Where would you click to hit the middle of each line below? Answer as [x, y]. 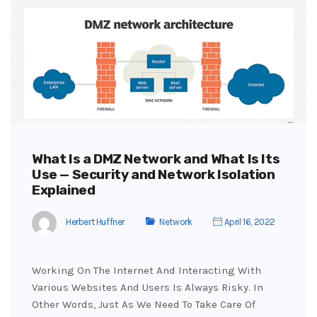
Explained [64, 190]
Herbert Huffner [95, 222]
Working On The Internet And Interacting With [146, 270]
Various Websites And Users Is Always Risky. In [148, 287]
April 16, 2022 [249, 222]
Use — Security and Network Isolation [154, 174]
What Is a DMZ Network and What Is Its [156, 158]
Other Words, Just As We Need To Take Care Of [144, 304]
